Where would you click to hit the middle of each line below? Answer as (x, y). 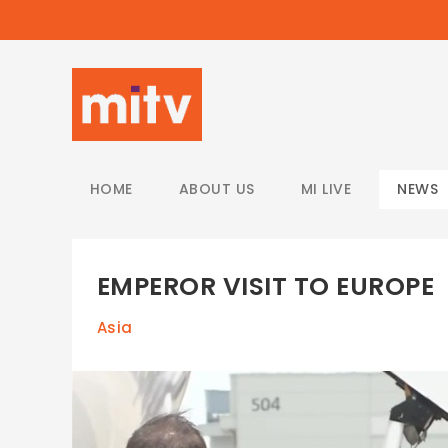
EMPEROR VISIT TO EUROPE (266, 286)
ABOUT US (216, 189)
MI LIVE (326, 189)
